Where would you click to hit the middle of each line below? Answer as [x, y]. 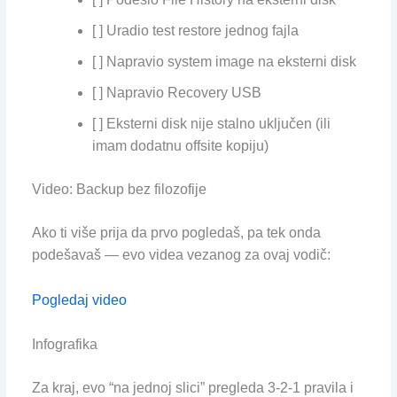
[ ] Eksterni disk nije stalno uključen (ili [211, 124]
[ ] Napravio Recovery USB [176, 93]
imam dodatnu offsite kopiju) [180, 146]
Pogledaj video [79, 300]
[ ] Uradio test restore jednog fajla [195, 31]
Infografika [64, 345]
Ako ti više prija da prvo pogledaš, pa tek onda [176, 233]
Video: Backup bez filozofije [119, 190]
